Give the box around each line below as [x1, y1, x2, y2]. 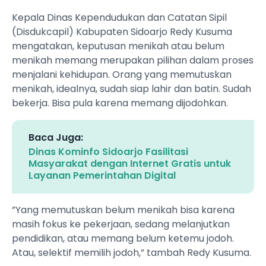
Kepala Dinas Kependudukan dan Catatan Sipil [12, 11, 227, 25]
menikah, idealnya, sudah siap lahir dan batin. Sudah [12, 82, 251, 96]
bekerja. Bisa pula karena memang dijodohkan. [12, 96, 233, 110]
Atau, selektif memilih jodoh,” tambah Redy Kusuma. [12, 246, 251, 260]
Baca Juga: [28, 131, 83, 145]
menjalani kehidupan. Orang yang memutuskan [12, 68, 232, 82]
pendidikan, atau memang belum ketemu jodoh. [12, 232, 234, 246]
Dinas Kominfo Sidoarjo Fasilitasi [28, 145, 188, 159]
